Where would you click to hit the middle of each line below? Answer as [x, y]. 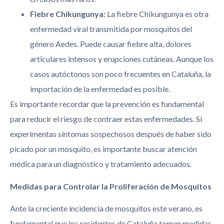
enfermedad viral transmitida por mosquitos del [111, 29]
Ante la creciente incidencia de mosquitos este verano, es [106, 208]
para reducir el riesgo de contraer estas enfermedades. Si [106, 119]
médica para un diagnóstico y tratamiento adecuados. [101, 164]
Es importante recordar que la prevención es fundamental [107, 104]
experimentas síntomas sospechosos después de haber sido [111, 134]
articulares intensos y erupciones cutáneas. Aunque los [122, 59]
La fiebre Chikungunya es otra [157, 14]
